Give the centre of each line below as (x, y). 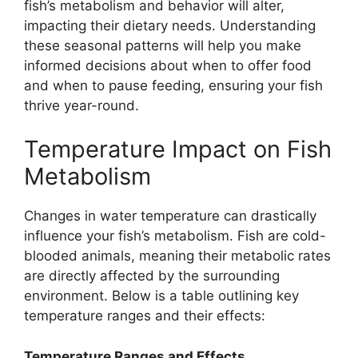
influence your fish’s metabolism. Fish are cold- (175, 236)
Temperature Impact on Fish (178, 149)
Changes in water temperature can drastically (170, 216)
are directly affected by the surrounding (152, 276)
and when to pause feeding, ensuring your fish (173, 85)
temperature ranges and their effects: (145, 316)
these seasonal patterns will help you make (163, 45)
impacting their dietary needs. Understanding (170, 25)
